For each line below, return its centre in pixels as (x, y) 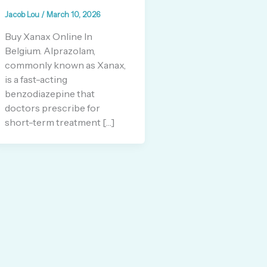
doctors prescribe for (52, 108)
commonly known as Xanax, (65, 65)
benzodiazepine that (50, 93)
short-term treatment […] (60, 122)
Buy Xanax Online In (49, 36)
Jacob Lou (23, 15)
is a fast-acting (36, 79)
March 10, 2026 (73, 15)
